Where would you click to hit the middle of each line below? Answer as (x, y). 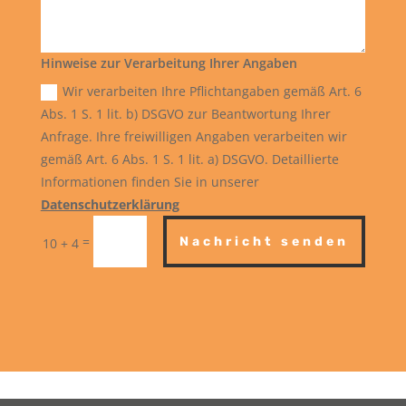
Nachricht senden (265, 242)
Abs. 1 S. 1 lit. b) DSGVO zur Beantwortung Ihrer (185, 114)
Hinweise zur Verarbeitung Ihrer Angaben (169, 63)
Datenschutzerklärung (110, 205)
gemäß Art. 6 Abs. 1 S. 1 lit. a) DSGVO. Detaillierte (189, 159)
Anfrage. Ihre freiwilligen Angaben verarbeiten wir (193, 137)
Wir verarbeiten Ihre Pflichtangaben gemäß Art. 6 (212, 92)
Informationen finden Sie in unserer (150, 182)
